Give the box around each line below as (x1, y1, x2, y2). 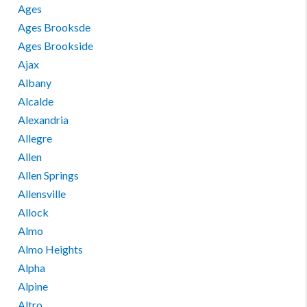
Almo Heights (18, 243, 84, 256)
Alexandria (18, 113, 69, 126)
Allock (18, 206, 49, 219)
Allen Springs (18, 169, 79, 182)
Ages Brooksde (18, 21, 91, 34)
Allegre (18, 132, 53, 145)
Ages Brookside (18, 39, 94, 52)
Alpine (18, 280, 49, 293)
